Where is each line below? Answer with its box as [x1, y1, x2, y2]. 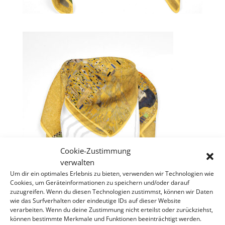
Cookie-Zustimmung [60, 145, 131, 155]
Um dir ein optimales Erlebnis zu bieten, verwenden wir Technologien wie [10, 169, 214, 177]
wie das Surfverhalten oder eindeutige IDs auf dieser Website [10, 196, 181, 204]
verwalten [60, 157, 94, 167]
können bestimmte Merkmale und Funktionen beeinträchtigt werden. [10, 214, 201, 222]
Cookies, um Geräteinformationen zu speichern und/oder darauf [10, 178, 189, 186]
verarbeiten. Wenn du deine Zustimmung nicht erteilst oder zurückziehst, [10, 205, 213, 213]
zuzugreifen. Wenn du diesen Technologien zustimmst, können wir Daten [10, 187, 213, 195]
